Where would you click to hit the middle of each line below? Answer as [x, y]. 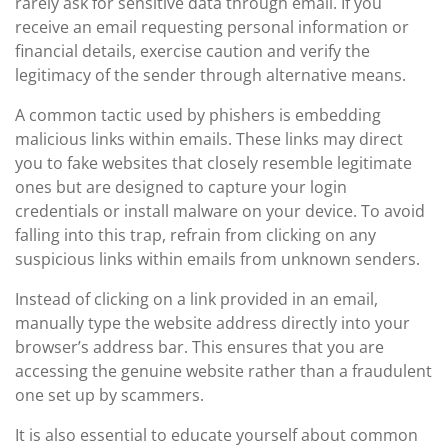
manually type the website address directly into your [212, 323]
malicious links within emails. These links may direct [209, 139]
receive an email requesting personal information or [212, 27]
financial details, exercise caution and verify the [192, 51]
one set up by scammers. [109, 395]
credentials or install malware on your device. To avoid [220, 211]
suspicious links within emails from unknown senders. [217, 259]
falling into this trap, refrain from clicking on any [195, 235]
